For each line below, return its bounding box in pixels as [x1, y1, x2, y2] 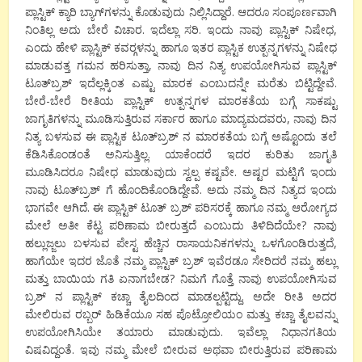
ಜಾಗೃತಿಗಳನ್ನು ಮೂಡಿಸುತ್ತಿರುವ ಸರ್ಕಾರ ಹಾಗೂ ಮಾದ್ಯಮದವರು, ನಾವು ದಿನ [25, 110, 337, 126]
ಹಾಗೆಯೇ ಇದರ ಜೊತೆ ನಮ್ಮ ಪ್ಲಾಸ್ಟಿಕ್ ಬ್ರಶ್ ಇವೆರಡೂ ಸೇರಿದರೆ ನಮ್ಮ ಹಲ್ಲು [25, 252, 337, 268]
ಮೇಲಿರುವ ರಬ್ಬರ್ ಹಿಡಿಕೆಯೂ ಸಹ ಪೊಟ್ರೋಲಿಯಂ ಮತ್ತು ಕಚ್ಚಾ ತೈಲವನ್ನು [25, 305, 337, 322]
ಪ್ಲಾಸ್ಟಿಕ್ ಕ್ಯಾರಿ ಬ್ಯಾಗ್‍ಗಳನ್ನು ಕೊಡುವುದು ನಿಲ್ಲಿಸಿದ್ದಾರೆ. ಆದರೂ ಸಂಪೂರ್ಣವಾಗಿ [25, 3, 337, 19]
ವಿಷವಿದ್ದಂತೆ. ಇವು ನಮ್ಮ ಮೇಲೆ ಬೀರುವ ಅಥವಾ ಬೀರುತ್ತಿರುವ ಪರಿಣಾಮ [25, 341, 337, 357]
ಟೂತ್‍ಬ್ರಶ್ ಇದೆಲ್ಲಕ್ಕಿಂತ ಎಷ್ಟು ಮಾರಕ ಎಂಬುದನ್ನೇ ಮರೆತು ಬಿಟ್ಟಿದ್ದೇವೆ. [25, 74, 337, 90]
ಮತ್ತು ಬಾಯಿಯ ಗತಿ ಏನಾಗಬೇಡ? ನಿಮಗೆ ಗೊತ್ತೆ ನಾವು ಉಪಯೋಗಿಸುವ [25, 270, 337, 286]
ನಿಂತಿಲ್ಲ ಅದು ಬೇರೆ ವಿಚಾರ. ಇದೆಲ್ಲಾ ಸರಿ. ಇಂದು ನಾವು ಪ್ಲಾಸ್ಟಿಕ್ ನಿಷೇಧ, [25, 21, 337, 37]
